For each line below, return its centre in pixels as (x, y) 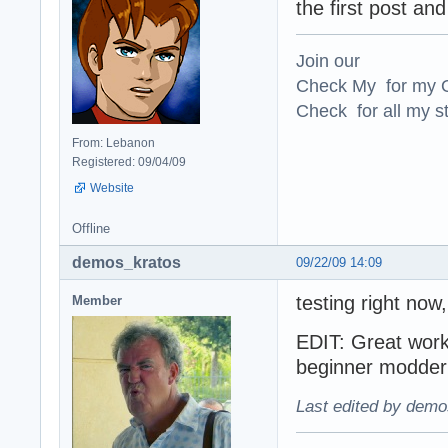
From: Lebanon (113, 142)
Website (112, 187)
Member (97, 300)
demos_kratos (126, 262)
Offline (91, 228)
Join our (328, 60)
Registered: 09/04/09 (129, 161)
